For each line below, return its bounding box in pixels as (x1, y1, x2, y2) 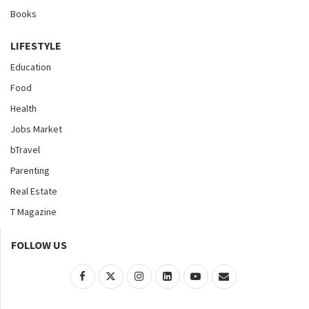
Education (10, 61, 51, 74)
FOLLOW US (11, 238, 67, 252)
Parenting (10, 164, 50, 177)
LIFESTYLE (10, 39, 61, 53)
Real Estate (10, 185, 57, 198)
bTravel (10, 143, 40, 157)
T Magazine (10, 206, 57, 219)
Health (10, 102, 37, 115)
